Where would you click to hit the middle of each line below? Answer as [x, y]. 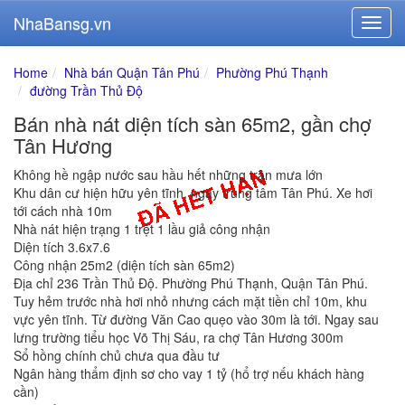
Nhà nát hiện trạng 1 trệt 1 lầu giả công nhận [142, 229]
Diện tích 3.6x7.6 [62, 247]
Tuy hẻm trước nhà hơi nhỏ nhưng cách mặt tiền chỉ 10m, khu [190, 301]
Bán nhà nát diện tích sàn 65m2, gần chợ [193, 123]
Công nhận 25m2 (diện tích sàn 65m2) [124, 265]
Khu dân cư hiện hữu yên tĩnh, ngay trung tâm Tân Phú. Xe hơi [193, 193]
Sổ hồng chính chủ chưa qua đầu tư [117, 355]
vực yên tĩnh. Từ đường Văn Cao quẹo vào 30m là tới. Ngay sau [196, 319]
